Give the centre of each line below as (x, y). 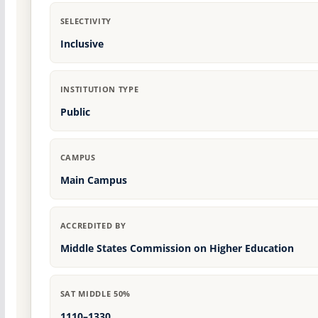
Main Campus (93, 180)
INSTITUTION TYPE (99, 89)
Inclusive (82, 44)
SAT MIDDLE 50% (95, 294)
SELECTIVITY (86, 21)
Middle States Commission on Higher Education (177, 248)
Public (75, 112)
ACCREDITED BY (93, 226)
